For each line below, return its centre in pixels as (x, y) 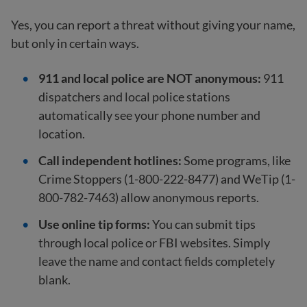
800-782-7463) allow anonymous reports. (149, 198)
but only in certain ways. (75, 44)
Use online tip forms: (94, 224)
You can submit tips (203, 224)
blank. (54, 280)
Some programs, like (237, 161)
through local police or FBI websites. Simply (154, 243)
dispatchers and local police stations (134, 97)
